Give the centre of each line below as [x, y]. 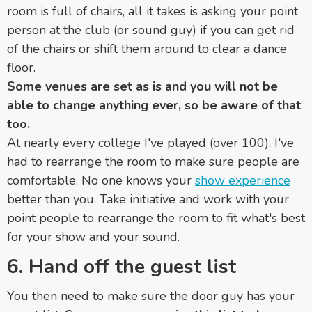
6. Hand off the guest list [122, 266]
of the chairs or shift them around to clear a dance [147, 48]
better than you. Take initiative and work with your [148, 199]
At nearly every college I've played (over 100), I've [150, 142]
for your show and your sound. [93, 236]
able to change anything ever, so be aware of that [154, 105]
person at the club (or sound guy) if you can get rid [151, 30]
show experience [243, 180]
